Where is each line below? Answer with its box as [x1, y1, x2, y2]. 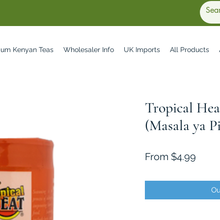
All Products [170, 46, 209, 54]
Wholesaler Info [63, 46, 114, 54]
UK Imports [124, 46, 160, 54]
